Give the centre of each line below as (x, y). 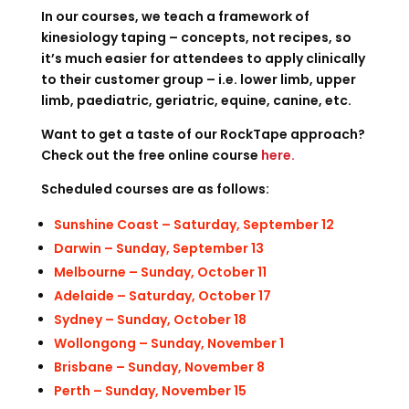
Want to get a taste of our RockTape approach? (204, 134)
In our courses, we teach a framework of (175, 16)
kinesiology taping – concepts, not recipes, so (196, 37)
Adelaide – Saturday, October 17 (162, 296)
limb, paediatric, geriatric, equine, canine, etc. (196, 100)
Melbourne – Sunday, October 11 (160, 272)
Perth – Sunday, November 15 (150, 391)
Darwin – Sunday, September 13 (158, 248)
